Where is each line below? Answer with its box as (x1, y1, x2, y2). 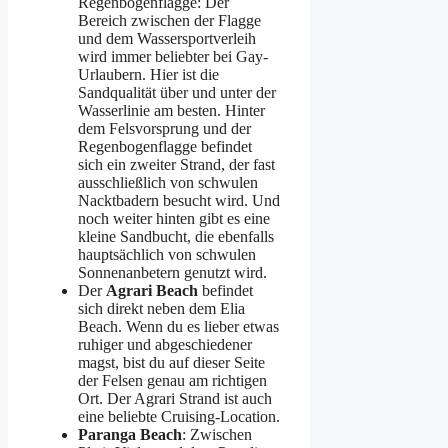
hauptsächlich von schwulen (78, 245, 256, 263)
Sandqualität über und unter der (78, 83, 276, 101)
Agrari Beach (106, 281, 198, 299)
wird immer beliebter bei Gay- (78, 47, 268, 65)
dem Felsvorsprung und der (78, 119, 251, 137)
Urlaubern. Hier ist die (78, 65, 219, 83)
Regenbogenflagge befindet (78, 137, 252, 155)
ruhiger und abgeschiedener (78, 335, 252, 353)
